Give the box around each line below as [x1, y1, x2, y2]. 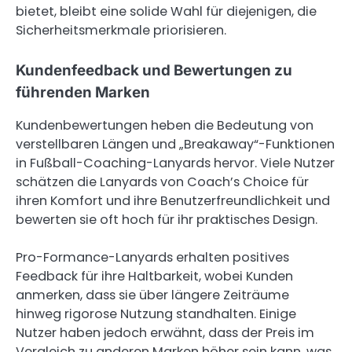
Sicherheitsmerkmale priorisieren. [16, 21, 226, 40]
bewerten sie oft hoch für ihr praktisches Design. [16, 210, 317, 229]
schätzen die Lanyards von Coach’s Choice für [16, 172, 309, 191]
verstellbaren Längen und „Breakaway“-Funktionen [16, 134, 335, 153]
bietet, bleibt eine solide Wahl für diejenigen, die [16, 2, 317, 21]
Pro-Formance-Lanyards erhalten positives [16, 247, 289, 266]
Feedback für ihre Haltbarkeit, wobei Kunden [16, 266, 293, 285]
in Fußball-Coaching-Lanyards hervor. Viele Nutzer [16, 153, 335, 172]
